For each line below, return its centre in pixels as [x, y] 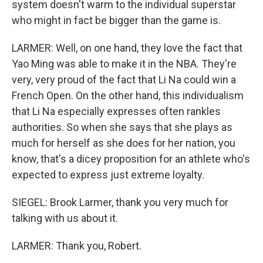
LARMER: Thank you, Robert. [77, 246]
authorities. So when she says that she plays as [122, 127]
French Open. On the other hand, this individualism [128, 95]
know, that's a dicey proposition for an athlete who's [131, 159]
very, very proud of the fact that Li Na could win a [124, 80]
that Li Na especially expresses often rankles [116, 111]
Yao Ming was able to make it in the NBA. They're [124, 64]
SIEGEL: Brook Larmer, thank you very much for [120, 202]
